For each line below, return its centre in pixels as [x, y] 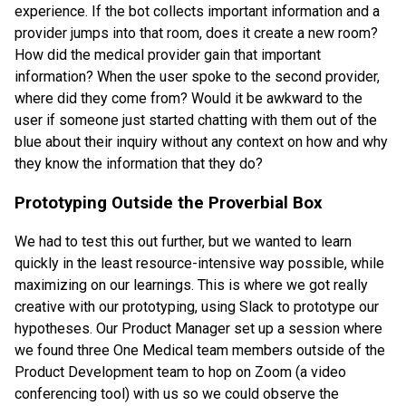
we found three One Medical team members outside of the [200, 350]
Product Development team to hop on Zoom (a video [180, 372]
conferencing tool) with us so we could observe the [177, 393]
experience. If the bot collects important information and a [197, 12]
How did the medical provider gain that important [168, 55]
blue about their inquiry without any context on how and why [201, 142]
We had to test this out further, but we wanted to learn [183, 241]
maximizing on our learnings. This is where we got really [191, 285]
